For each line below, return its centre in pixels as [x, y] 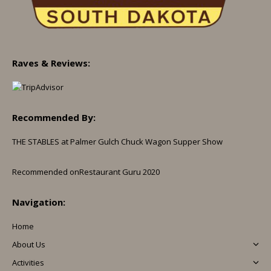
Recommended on [46, 171]
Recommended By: [54, 117]
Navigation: [39, 202]
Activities [28, 262]
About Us [29, 244]
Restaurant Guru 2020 [119, 171]
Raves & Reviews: [51, 63]
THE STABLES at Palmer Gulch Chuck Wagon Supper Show [117, 141]
